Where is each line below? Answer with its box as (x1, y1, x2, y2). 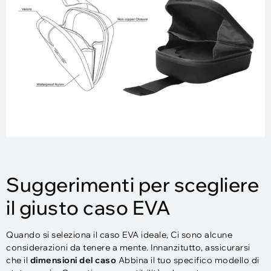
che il (6, 254, 30, 266)
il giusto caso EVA (6, 195, 171, 220)
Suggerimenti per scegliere (6, 172, 259, 197)
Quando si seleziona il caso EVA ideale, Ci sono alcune (6, 229, 232, 240)
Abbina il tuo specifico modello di (116, 254, 260, 266)
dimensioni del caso (30, 254, 116, 266)
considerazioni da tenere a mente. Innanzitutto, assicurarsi (6, 241, 250, 253)
